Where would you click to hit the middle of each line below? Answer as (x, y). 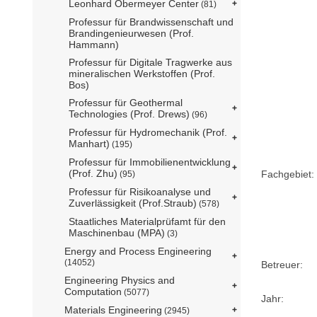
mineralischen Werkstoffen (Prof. (142, 73)
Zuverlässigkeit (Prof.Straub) (133, 203)
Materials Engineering (113, 310)
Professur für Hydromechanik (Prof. (148, 132)
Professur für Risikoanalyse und (140, 191)
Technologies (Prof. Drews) (129, 114)
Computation (93, 291)
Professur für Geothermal (126, 102)
